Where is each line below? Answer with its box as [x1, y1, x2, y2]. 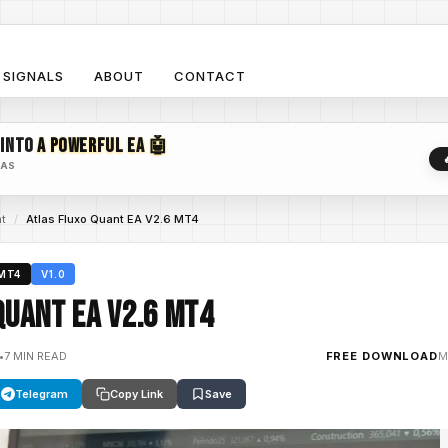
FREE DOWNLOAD [325, 348, 438, 363]
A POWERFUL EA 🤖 [37, 134, 169, 158]
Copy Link [110, 387, 163, 401]
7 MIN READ [4, 348, 67, 363]
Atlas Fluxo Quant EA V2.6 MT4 [26, 212, 199, 226]
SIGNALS [2, 68, 64, 84]
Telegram [15, 387, 68, 401]
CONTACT [174, 68, 247, 84]
